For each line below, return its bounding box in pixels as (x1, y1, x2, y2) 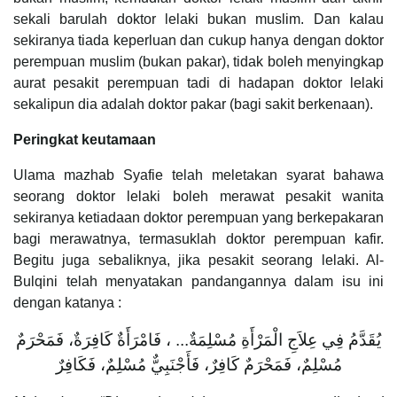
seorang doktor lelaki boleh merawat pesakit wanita (13, 188, 384, 204)
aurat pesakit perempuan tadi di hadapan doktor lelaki (13, 74, 384, 90)
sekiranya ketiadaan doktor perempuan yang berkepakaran (13, 209, 384, 225)
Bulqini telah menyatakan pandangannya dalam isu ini (13, 273, 384, 289)
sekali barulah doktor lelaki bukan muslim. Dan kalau (13, 11, 384, 27)
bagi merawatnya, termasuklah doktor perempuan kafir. (13, 230, 384, 246)
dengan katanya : (13, 294, 128, 310)
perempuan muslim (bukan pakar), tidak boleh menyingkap (13, 53, 384, 69)
